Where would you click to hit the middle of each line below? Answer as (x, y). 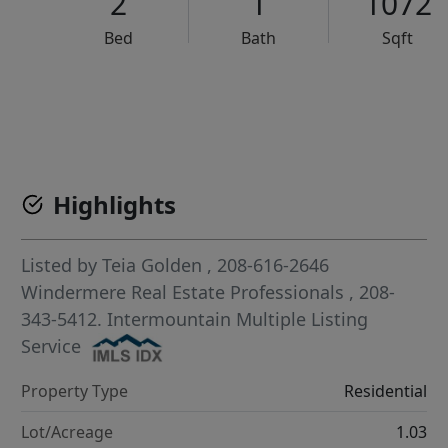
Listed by (62, 265)
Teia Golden (152, 265)
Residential (385, 391)
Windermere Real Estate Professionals (185, 292)
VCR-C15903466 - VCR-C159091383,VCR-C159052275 (270, 99)
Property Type (75, 391)
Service (51, 346)
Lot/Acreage (67, 432)
